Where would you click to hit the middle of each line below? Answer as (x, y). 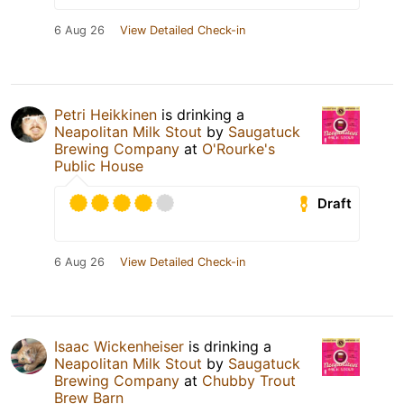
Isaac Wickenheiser (119, 347)
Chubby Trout (249, 381)
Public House (99, 166)
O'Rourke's (239, 149)
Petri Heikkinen (106, 115)
